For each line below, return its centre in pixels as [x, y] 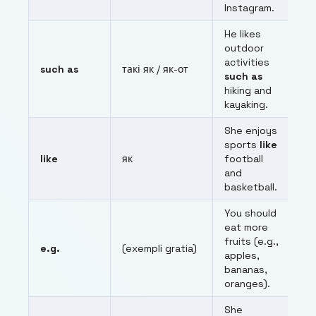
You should [250, 213]
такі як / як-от [155, 69]
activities [247, 62]
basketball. [251, 187]
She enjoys [251, 131]
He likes [243, 34]
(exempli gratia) [159, 249]
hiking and [248, 91]
